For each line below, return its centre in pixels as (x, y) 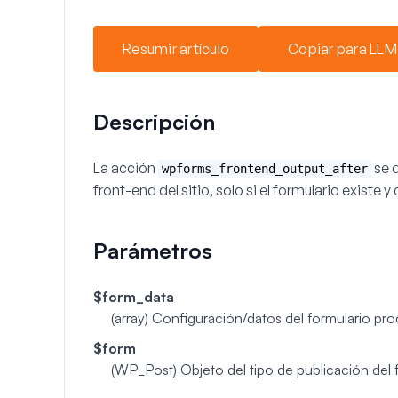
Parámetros (153, 251)
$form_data (134, 297)
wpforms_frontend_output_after (265, 169)
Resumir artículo (176, 49)
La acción (126, 168)
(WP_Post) (146, 370)
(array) (131, 318)
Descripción (154, 122)
